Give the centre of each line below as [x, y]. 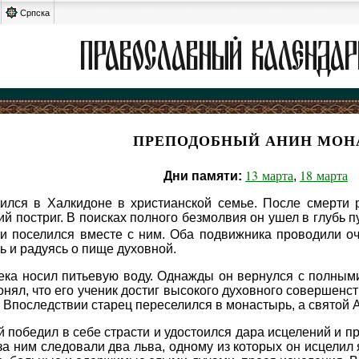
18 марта [324, 175]
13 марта [269, 175]
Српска [35, 13]
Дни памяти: [203, 176]
